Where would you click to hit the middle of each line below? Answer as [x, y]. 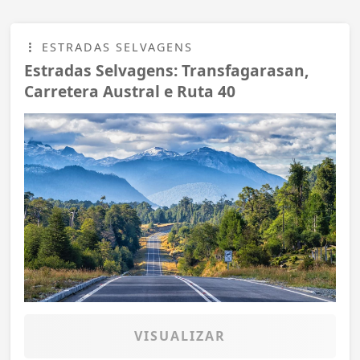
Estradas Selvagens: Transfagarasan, [166, 70]
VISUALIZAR [180, 335]
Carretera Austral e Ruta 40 [130, 91]
